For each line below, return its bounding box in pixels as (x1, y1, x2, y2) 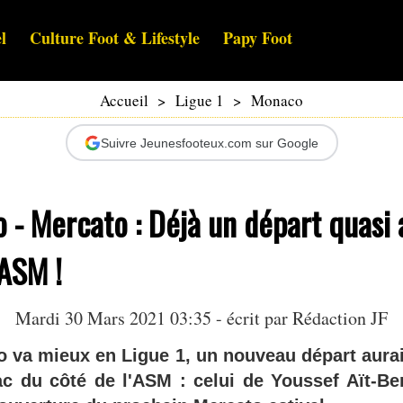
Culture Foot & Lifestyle (30, 26, 200, 50)
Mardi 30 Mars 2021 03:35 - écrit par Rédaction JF (15, 306, 388, 331)
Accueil (100, 90, 148, 112)
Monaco (251, 90, 303, 112)
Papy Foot (223, 26, 292, 50)
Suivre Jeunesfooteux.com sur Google (101, 135, 318, 150)
